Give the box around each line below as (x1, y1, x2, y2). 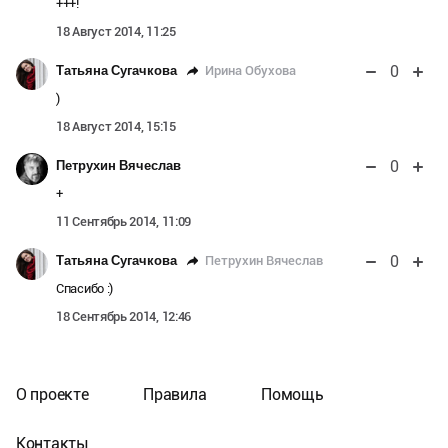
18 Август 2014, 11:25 (56, 24, 176, 40)
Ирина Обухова (205, 62, 296, 78)
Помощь (261, 385, 324, 405)
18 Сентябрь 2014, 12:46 (56, 309, 192, 325)
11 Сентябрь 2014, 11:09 (56, 214, 192, 230)
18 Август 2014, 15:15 (56, 119, 176, 135)
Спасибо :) (56, 281, 113, 297)
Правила (143, 385, 207, 405)
